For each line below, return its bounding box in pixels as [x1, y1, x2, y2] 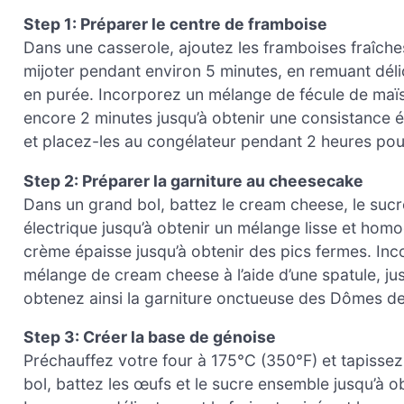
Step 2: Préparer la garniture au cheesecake [23, 170, 363, 190]
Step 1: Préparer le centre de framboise [23, 14, 327, 34]
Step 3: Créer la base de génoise [23, 327, 276, 347]
